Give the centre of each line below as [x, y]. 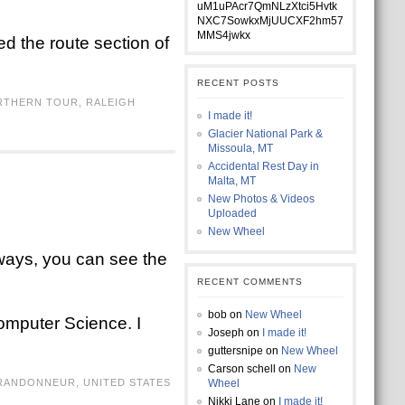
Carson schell [241, 369]
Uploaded [232, 213]
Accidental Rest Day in [263, 166]
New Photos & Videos [261, 199]
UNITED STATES [127, 382]
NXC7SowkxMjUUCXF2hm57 [270, 21]
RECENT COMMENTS [250, 282]
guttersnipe [235, 351]
